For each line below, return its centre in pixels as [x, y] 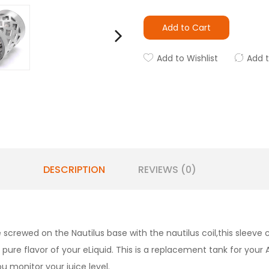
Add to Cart [186, 28]
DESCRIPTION [74, 169]
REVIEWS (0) [167, 169]
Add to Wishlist [187, 58]
